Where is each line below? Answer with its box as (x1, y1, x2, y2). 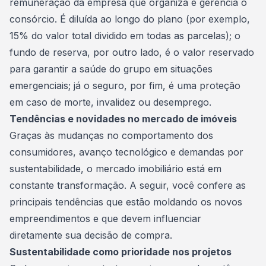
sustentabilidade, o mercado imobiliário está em (9, 163, 221, 175)
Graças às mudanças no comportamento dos (9, 129, 213, 141)
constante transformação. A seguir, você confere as (9, 179, 246, 191)
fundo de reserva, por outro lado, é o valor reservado (9, 46, 254, 58)
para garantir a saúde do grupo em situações (9, 63, 213, 75)
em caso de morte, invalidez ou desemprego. (9, 96, 211, 108)
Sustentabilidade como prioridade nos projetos (9, 246, 232, 258)
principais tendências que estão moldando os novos (9, 196, 242, 208)
